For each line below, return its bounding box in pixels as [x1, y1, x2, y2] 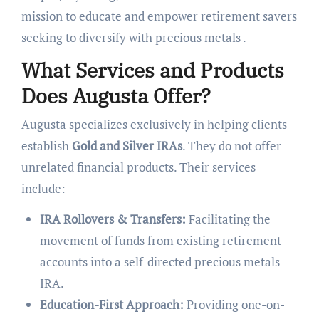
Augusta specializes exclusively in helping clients [21, 115, 287, 132]
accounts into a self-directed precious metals [39, 253, 280, 270]
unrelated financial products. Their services [21, 158, 256, 175]
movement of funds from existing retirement [39, 231, 281, 249]
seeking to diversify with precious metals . [21, 29, 246, 46]
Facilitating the [185, 210, 271, 227]
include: [21, 179, 66, 197]
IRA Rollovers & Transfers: [39, 210, 186, 227]
